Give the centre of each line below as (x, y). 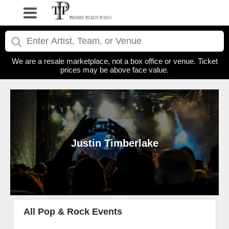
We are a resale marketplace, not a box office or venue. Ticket (114, 61)
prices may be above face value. (114, 70)
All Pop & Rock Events (73, 212)
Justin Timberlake (114, 143)
